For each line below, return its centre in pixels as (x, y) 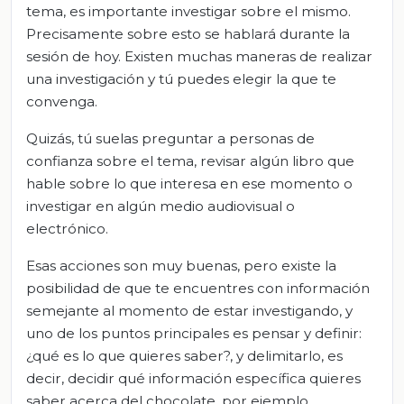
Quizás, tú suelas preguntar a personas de (170, 138)
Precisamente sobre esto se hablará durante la (188, 33)
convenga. (62, 101)
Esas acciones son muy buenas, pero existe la (181, 265)
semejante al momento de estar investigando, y (189, 310)
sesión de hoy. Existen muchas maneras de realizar (199, 56)
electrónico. (67, 228)
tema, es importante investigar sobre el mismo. (188, 11)
